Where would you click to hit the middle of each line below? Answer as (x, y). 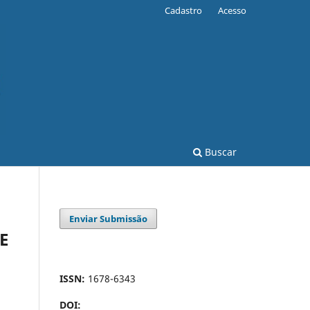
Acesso (232, 10)
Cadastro (184, 10)
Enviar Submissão (109, 218)
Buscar (219, 152)
